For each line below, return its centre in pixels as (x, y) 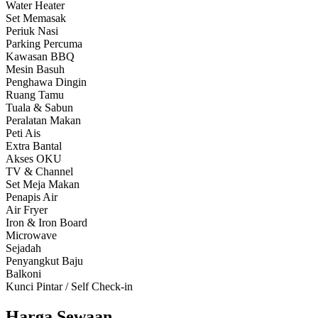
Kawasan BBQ (40, 57)
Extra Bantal (34, 146)
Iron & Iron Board (46, 223)
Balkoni (23, 274)
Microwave (31, 236)
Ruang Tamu (35, 95)
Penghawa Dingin (46, 82)
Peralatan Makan (43, 121)
